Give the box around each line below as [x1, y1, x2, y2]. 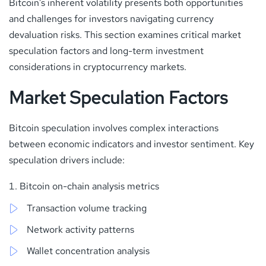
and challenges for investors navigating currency [9, 12, 214, 25]
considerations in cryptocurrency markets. [9, 60, 186, 73]
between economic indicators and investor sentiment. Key [9, 137, 254, 150]
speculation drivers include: [9, 153, 125, 166]
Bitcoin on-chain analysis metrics [20, 179, 159, 192]
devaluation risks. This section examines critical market [9, 28, 241, 41]
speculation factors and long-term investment [9, 44, 204, 57]
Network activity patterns [27, 223, 134, 236]
